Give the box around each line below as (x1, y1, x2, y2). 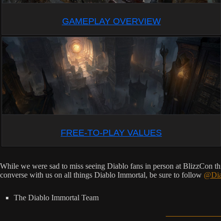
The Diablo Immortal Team (14, 193, 99, 202)
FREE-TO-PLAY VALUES (61, 128, 162, 138)
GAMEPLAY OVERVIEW (62, 16, 161, 26)
